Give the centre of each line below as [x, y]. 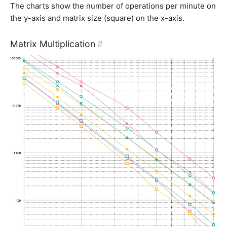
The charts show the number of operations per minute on [113, 6]
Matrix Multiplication [53, 44]
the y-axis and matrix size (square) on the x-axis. [97, 18]
